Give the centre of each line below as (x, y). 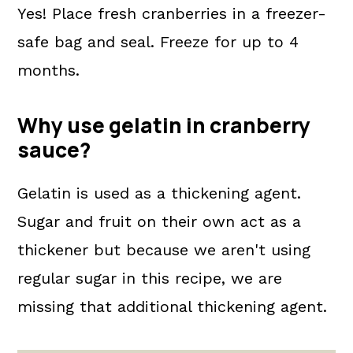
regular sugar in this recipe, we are (150, 278)
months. (49, 70)
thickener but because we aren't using (164, 250)
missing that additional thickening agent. (173, 307)
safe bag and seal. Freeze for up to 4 (158, 42)
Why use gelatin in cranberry (164, 125)
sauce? (54, 150)
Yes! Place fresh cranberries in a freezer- (172, 13)
